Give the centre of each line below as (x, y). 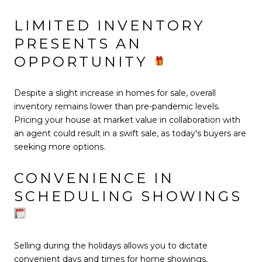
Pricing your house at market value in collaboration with (127, 120)
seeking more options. (60, 146)
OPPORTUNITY (84, 61)
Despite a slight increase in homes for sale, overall (115, 93)
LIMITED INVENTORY (109, 25)
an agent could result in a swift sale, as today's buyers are (130, 133)
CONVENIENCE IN (94, 178)
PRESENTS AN (78, 43)
